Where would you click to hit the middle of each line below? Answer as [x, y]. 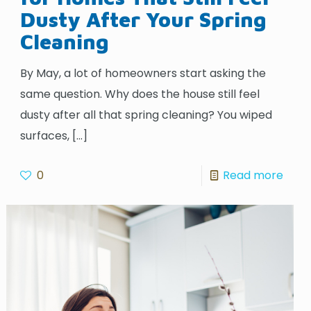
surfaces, [45, 135]
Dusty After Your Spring [144, 19]
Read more [253, 175]
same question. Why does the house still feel [140, 94]
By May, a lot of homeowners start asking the [143, 73]
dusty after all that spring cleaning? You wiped [146, 115]
